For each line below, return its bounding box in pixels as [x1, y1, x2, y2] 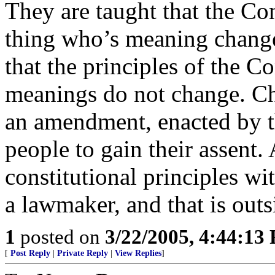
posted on [15, 225, 105, 248]
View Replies [115, 249, 161, 258]
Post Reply [10, 249, 50, 258]
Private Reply [57, 249, 108, 258]
